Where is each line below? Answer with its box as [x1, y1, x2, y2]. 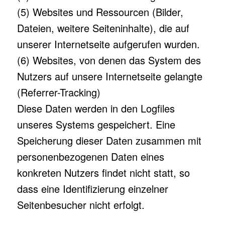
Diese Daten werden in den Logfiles [17, 101, 175, 116]
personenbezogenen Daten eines [17, 149, 164, 164]
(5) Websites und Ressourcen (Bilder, [17, 5, 183, 19]
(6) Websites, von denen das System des [17, 53, 201, 67]
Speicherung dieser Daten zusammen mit [17, 133, 201, 148]
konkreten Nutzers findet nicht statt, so [17, 165, 190, 180]
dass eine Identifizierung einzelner [17, 181, 168, 196]
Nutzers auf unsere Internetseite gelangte [17, 69, 202, 83]
